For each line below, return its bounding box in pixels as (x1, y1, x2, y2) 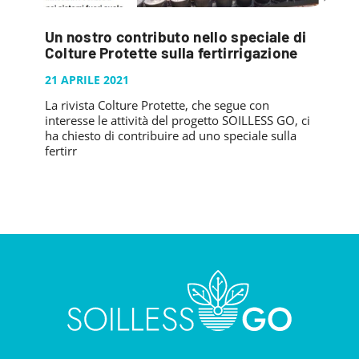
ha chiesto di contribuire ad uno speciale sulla (44, 127, 296, 143)
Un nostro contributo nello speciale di (44, 27, 307, 46)
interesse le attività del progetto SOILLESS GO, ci (44, 111, 310, 128)
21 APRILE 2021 (44, 71, 129, 87)
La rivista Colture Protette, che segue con (44, 96, 269, 113)
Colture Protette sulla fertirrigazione (44, 43, 298, 63)
